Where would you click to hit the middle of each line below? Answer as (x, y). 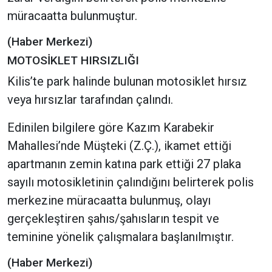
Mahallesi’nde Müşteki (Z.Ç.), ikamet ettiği (119, 146)
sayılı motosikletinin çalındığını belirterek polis (131, 182)
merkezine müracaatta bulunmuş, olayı (109, 201)
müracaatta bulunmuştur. (72, 16)
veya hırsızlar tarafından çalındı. (90, 100)
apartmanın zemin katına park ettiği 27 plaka (124, 164)
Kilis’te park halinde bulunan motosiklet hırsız (127, 82)
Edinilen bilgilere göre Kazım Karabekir (111, 128)
